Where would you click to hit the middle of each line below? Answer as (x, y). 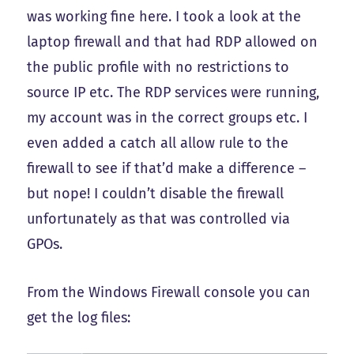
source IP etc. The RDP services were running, (173, 92)
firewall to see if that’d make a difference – (167, 168)
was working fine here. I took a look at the (164, 16)
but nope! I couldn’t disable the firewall (156, 193)
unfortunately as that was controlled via (159, 218)
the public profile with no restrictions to (158, 67)
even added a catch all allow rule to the (158, 143)
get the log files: (79, 317)
